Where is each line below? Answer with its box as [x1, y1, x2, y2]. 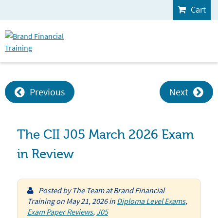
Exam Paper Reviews [27, 207, 93, 217]
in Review [17, 147, 74, 162]
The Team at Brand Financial [72, 185, 164, 195]
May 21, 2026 [66, 196, 108, 206]
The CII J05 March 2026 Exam [17, 127, 194, 142]
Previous [30, 86, 65, 98]
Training [27, 196, 54, 206]
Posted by [38, 185, 72, 195]
